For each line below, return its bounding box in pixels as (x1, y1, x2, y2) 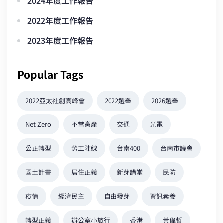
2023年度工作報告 (27, 34, 93, 46)
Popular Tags (17, 66, 83, 82)
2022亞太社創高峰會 (25, 95, 85, 105)
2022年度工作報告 (27, 14, 93, 26)
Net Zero (25, 119, 51, 129)
